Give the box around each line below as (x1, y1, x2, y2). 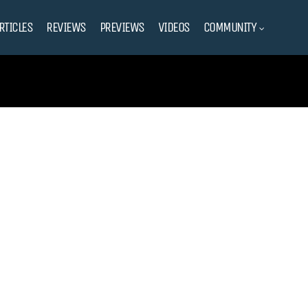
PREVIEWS (99, 19, 144, 35)
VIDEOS (157, 19, 190, 35)
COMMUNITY (203, 19, 256, 35)
